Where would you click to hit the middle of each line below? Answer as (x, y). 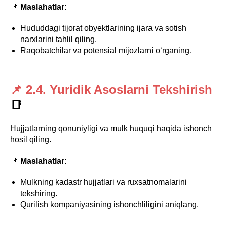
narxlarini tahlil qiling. (59, 39)
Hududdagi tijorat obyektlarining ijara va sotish (103, 28)
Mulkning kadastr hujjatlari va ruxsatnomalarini (104, 182)
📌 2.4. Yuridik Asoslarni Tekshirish (111, 89)
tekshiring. (39, 193)
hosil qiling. (31, 140)
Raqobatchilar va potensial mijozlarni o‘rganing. (106, 50)
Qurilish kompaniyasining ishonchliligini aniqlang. (109, 204)
